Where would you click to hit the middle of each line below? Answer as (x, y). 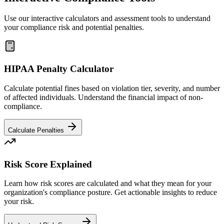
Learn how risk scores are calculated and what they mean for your (108, 183)
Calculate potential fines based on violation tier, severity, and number (112, 88)
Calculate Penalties (37, 130)
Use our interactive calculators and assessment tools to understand (107, 18)
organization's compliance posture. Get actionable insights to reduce (110, 192)
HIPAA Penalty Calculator (59, 69)
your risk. (19, 201)
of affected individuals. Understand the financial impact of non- (103, 97)
